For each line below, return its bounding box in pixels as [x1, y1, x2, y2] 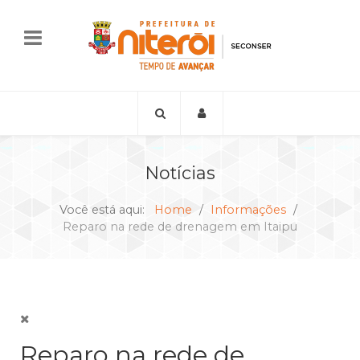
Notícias [145, 162, 215, 183]
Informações [210, 202, 286, 217]
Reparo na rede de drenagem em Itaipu [63, 219, 297, 234]
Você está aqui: [59, 202, 151, 217]
